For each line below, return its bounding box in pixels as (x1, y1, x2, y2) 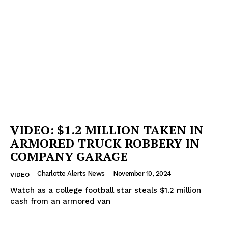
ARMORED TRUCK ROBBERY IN (10, 135, 199, 152)
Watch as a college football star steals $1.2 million (10, 186, 201, 195)
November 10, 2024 (113, 169, 172, 178)
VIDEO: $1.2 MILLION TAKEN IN (10, 122, 204, 138)
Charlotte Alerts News (37, 169, 105, 178)
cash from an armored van (10, 196, 110, 206)
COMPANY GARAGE (10, 148, 128, 165)
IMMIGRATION (15, 111, 63, 121)
